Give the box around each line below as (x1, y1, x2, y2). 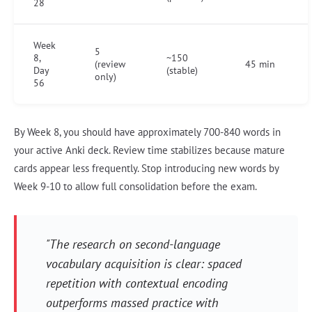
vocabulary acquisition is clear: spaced (45, 256, 242, 272)
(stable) (166, 64, 198, 77)
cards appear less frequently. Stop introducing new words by (14, 162, 279, 175)
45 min (245, 58, 275, 71)
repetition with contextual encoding (45, 275, 228, 292)
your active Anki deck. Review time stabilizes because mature (14, 143, 285, 157)
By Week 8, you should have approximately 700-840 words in (14, 125, 281, 139)
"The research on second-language (45, 236, 220, 253)
